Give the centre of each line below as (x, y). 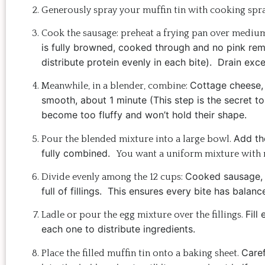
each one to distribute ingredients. (118, 229)
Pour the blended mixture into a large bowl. (138, 139)
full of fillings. (75, 191)
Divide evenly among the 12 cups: (113, 177)
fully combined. (79, 153)
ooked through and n (171, 47)
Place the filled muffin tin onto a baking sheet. (141, 253)
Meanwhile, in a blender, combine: (116, 86)
